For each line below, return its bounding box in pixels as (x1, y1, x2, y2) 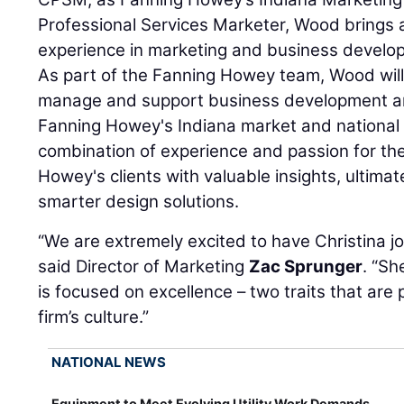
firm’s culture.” (38, 307, 150, 328)
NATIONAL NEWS (51, 353, 167, 372)
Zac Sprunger (249, 256, 363, 278)
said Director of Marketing (38, 256, 250, 278)
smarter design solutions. (38, 191, 240, 213)
